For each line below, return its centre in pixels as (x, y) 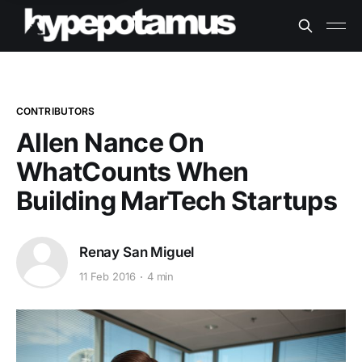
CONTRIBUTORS (56, 111)
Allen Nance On (110, 143)
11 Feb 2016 (107, 277)
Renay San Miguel (137, 252)
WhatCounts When (133, 172)
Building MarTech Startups (177, 201)
